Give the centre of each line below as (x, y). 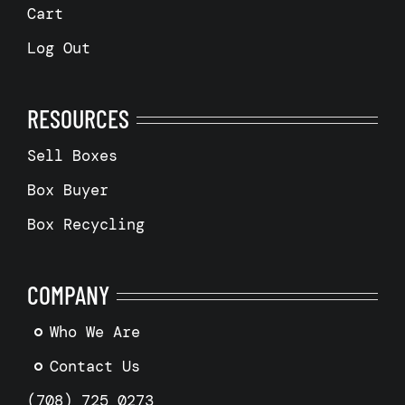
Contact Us (94, 367)
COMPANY (68, 295)
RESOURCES (78, 119)
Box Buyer (67, 190)
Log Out (58, 48)
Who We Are (94, 332)
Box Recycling (85, 225)
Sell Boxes (72, 156)
